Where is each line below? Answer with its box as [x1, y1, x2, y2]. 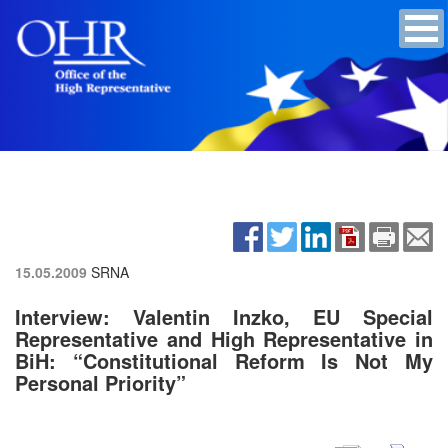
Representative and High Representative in [15, 323, 433, 353]
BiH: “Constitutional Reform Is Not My [15, 345, 433, 375]
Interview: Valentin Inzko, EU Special [15, 301, 433, 331]
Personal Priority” [15, 367, 186, 397]
